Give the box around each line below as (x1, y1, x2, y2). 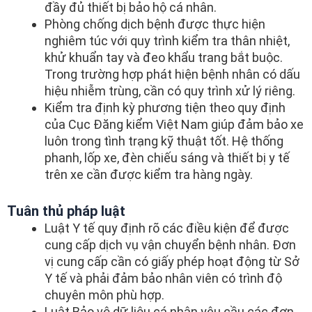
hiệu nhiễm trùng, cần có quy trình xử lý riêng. (45, 83, 295, 98)
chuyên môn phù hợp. (45, 287, 164, 302)
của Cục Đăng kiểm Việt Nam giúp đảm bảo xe (45, 116, 304, 132)
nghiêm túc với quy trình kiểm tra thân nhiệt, (45, 33, 290, 48)
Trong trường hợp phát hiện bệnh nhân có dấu (45, 66, 300, 81)
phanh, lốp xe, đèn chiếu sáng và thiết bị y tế (45, 150, 290, 165)
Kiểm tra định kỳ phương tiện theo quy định (45, 100, 286, 115)
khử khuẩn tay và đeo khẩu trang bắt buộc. (45, 49, 283, 65)
